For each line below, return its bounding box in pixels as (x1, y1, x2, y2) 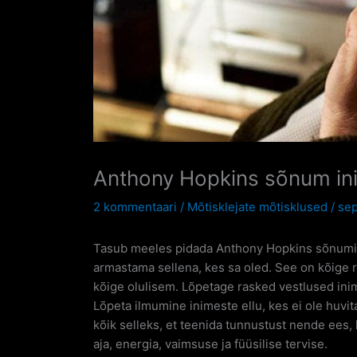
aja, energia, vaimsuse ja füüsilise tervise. (93, 335, 328, 351)
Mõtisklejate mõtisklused (187, 198, 328, 214)
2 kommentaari (93, 198, 177, 214)
